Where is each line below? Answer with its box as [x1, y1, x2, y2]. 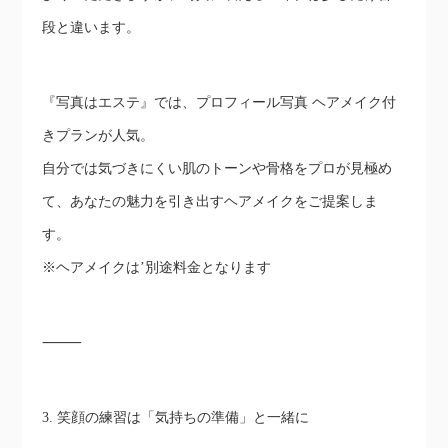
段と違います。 [42, 20, 141, 36]
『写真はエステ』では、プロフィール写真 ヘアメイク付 [42, 95, 397, 111]
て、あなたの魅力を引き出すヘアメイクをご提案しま [42, 194, 379, 210]
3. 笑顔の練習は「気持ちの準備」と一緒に [42, 410, 310, 426]
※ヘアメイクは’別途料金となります [42, 260, 272, 276]
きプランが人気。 [42, 128, 155, 144]
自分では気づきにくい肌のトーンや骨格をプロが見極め [42, 161, 393, 177]
